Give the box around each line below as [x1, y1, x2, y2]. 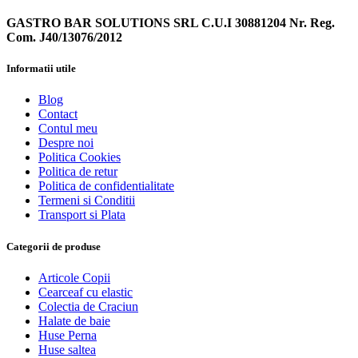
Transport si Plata [38, 208, 125, 222]
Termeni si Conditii [38, 193, 135, 208]
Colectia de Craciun [38, 299, 138, 313]
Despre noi [38, 136, 93, 150]
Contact [38, 107, 78, 121]
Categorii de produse [6, 240, 101, 253]
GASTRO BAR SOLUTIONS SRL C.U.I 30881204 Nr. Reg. [6, 16, 335, 30]
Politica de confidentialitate [38, 179, 174, 193]
